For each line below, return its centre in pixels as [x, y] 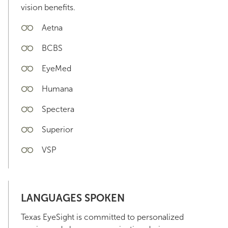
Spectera [58, 109]
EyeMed [56, 68]
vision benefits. [48, 7]
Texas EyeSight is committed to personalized [102, 217]
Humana [57, 89]
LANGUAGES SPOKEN [73, 198]
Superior [58, 130]
